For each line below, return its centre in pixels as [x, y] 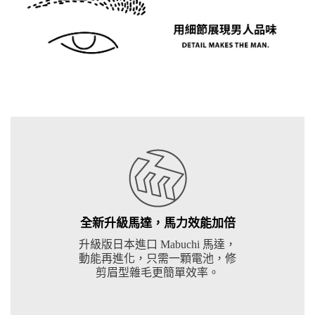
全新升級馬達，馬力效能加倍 [157, 223]
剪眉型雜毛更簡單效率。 [157, 272]
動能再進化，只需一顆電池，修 [157, 258]
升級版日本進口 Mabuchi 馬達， [157, 244]
